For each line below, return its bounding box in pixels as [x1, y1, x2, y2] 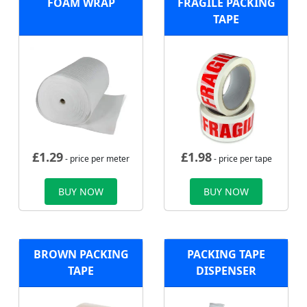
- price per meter [63, 153, 130, 165]
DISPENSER [196, 263, 256, 279]
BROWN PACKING [33, 247, 129, 262]
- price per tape [211, 153, 272, 165]
